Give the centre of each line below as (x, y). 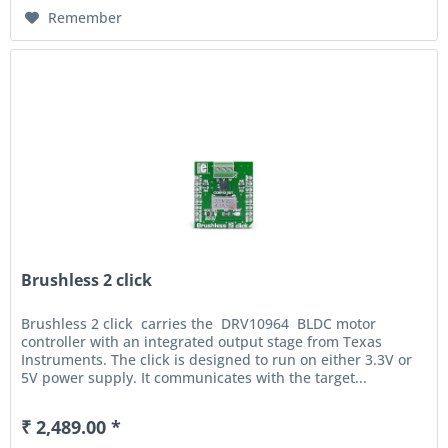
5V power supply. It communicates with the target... (194, 378)
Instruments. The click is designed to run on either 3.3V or (217, 360)
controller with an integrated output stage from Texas (202, 342)
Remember (85, 17)
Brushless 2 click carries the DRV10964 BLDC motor (199, 324)
